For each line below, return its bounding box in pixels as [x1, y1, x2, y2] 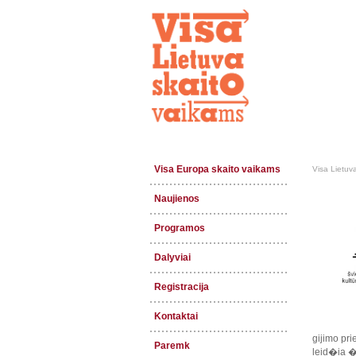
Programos [154, 222, 205, 234]
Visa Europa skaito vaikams [154, 163, 281, 175]
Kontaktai [154, 310, 198, 322]
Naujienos [154, 192, 199, 204]
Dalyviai [154, 251, 191, 263]
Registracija [154, 281, 209, 292]
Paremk [154, 339, 190, 351]
